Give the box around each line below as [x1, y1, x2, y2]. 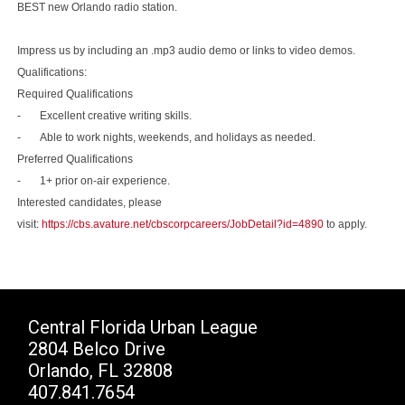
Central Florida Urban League [28, 316, 259, 338]
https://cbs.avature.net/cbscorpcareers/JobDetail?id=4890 [41, 217, 324, 231]
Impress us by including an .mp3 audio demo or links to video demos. [16, 43, 355, 57]
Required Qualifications [16, 87, 133, 100]
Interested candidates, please [16, 195, 162, 209]
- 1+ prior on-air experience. [16, 174, 170, 187]
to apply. [323, 217, 367, 231]
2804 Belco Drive [28, 337, 166, 360]
